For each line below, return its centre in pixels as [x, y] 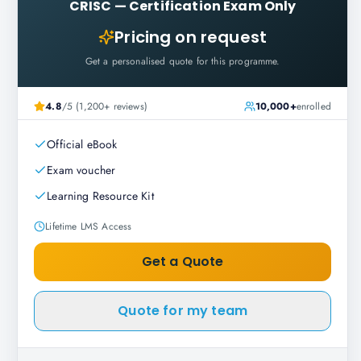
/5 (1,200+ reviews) [104, 106]
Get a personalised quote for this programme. [183, 61]
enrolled [313, 106]
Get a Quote [183, 261]
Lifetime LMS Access [89, 226]
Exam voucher [81, 170]
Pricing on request [191, 37]
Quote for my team [183, 311]
